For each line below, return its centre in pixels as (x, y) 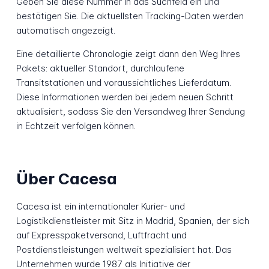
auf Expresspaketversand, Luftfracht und (101, 235)
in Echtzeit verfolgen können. (76, 126)
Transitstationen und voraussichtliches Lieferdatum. (123, 83)
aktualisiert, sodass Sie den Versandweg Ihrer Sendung (130, 112)
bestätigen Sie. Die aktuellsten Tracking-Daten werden (130, 16)
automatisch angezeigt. (65, 31)
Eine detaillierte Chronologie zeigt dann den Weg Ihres (128, 54)
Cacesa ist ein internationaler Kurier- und (100, 207)
